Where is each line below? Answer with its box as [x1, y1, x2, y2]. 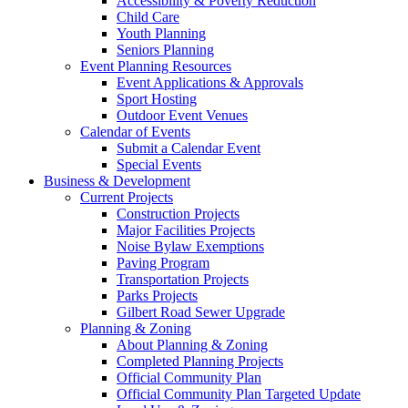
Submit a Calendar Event [117, 139, 260, 156]
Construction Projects [117, 205, 240, 221]
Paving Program [117, 254, 209, 270]
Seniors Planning [117, 41, 214, 57]
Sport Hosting [117, 90, 197, 107]
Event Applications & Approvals [117, 74, 303, 90]
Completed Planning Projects [117, 352, 283, 369]
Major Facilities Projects [117, 221, 255, 238]
